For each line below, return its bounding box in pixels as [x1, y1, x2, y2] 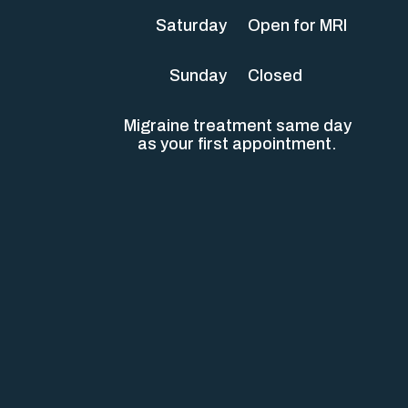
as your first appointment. [138, 135, 337, 153]
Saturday [156, 16, 227, 35]
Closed [248, 66, 302, 85]
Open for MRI [248, 16, 347, 35]
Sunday [169, 66, 227, 85]
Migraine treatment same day [123, 117, 352, 135]
